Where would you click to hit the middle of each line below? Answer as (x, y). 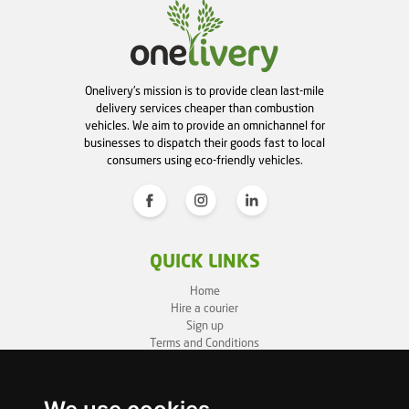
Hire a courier (204, 309)
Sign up (204, 327)
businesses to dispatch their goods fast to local (204, 144)
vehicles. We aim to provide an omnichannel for (204, 127)
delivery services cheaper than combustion (204, 110)
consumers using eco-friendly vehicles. (204, 162)
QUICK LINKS (204, 263)
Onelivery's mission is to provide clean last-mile (204, 92)
